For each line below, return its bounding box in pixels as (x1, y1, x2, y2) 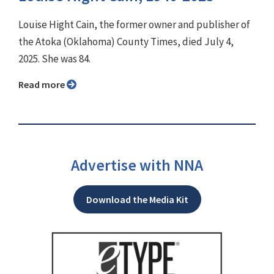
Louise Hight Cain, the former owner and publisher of (18, 18, 250, 32)
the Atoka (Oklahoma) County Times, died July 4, (18, 35, 234, 49)
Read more (24, 78, 67, 91)
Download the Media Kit (86, 193, 188, 206)
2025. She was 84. (18, 52, 91, 66)
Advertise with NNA (71, 155, 203, 176)
